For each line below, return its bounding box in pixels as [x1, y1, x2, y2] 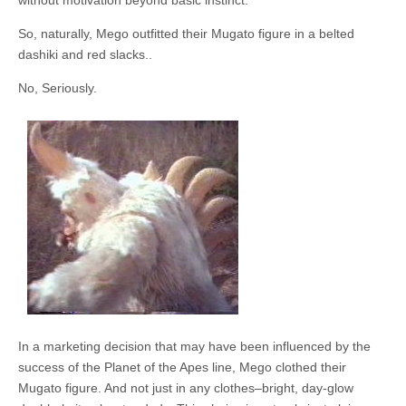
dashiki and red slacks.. [18, 47, 152, 63]
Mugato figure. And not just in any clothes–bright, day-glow [18, 381, 353, 396]
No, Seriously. [18, 81, 97, 96]
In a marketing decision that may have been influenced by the [18, 339, 371, 354]
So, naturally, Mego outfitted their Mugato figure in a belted [18, 26, 354, 42]
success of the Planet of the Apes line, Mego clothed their [18, 360, 346, 375]
